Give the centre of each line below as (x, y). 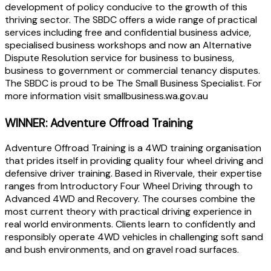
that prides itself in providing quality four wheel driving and (134, 161)
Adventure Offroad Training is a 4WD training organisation (133, 148)
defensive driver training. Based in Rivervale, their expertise (133, 174)
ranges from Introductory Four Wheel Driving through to (129, 186)
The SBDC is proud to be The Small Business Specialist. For (133, 83)
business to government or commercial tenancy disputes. (132, 70)
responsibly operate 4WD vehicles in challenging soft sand (134, 237)
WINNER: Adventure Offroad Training (99, 123)
